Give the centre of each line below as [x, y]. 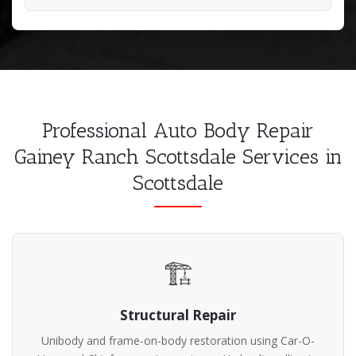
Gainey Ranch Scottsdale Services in [178, 157]
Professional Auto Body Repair [178, 131]
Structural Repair [178, 315]
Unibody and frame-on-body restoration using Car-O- [178, 341]
